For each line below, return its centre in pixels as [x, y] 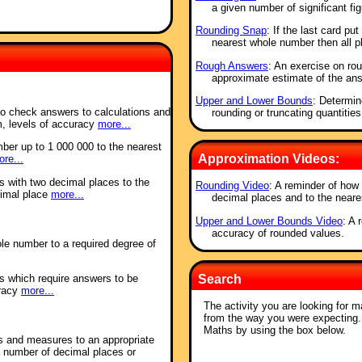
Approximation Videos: [268, 159]
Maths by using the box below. [274, 330]
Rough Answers [232, 65]
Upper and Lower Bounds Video [269, 221]
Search [219, 279]
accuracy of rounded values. [278, 233]
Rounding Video [232, 186]
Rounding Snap [231, 31]
